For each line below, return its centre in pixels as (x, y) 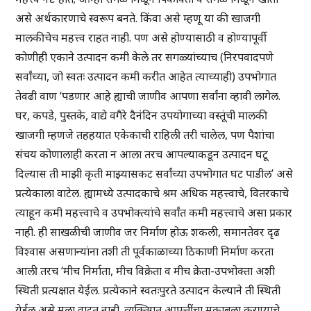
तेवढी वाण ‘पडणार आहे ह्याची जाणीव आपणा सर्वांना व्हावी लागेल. (148, 96)
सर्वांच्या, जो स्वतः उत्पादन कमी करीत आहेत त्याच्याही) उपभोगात (146, 77)
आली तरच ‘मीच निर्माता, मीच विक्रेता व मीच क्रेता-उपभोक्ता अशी (145, 271)
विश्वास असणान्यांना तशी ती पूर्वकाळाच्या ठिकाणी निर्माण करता (145, 252)
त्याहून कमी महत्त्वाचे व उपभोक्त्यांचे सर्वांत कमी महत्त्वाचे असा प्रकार (154, 213)
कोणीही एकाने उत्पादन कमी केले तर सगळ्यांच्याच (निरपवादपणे (145, 57)
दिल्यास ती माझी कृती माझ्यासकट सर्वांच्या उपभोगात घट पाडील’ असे (154, 174)
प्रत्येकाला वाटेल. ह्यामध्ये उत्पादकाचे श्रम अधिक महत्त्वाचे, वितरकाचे (152, 193)
